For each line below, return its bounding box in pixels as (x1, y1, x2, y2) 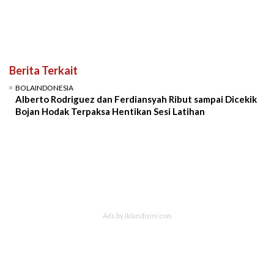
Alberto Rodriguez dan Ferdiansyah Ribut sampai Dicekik (15, 93, 257, 105)
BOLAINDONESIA (15, 83, 73, 92)
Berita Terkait (9, 63, 78, 77)
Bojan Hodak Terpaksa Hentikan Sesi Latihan (15, 105, 205, 117)
